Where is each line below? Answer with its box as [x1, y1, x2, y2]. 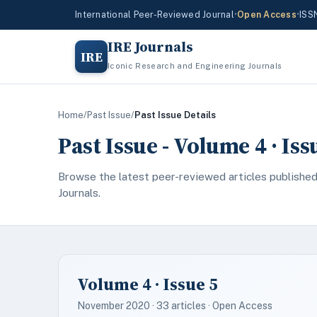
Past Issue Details [134, 110, 216, 120]
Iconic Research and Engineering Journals [108, 62, 282, 70]
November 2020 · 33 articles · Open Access [77, 300, 272, 311]
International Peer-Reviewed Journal [75, 9, 234, 20]
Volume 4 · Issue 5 [77, 272, 218, 296]
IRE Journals [108, 37, 193, 57]
